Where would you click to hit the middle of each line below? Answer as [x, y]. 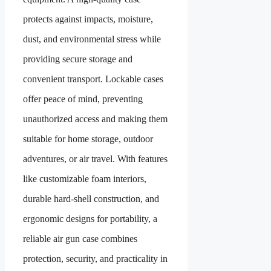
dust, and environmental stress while [92, 39]
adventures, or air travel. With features [95, 158]
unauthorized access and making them [95, 119]
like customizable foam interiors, [85, 178]
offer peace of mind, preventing [83, 99]
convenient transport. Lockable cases [93, 79]
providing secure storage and [78, 59]
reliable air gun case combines [80, 238]
